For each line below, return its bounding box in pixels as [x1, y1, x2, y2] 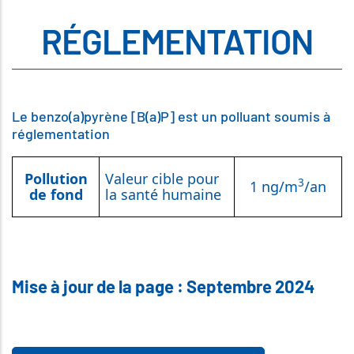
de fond [28, 185, 83, 204]
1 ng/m [250, 177, 298, 196]
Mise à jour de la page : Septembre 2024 [12, 276, 314, 296]
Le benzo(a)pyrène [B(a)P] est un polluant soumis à [12, 107, 330, 125]
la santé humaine [105, 185, 222, 204]
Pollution [24, 169, 88, 188]
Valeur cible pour [105, 169, 220, 188]
